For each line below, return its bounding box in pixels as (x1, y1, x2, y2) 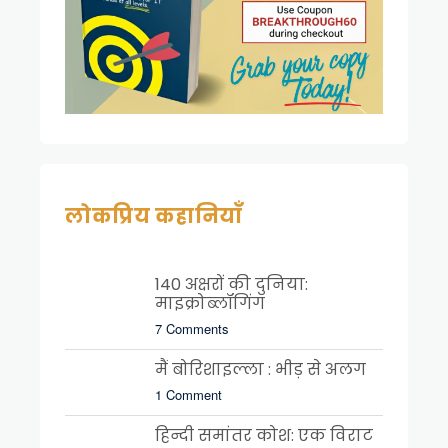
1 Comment (155, 384, 222, 404)
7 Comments (155, 318, 229, 338)
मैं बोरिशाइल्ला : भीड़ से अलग (155, 357, 366, 381)
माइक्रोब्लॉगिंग (155, 291, 265, 315)
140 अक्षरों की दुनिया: (155, 272, 308, 296)
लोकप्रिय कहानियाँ (65, 201, 243, 230)
